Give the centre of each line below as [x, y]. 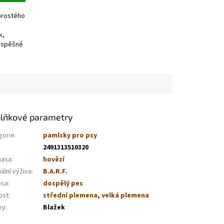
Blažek [54, 207]
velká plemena [125, 195]
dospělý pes [63, 183]
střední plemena [70, 195]
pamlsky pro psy [70, 135]
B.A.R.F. [55, 171]
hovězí [54, 159]
